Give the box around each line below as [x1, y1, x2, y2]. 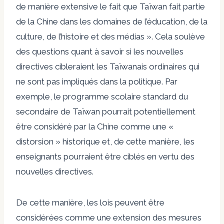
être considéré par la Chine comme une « [16, 121, 173, 131]
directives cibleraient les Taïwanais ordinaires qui [16, 61, 199, 71]
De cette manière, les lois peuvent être [16, 197, 164, 207]
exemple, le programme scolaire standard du [16, 91, 188, 101]
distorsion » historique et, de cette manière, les [16, 136, 194, 146]
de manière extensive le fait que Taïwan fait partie [16, 1, 205, 11]
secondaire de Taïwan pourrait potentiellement [16, 106, 195, 116]
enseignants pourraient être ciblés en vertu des [16, 151, 194, 161]
